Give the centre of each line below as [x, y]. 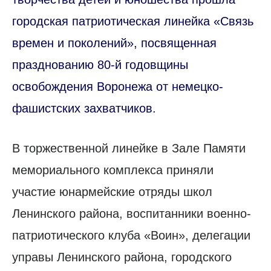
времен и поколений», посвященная [114, 43]
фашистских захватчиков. [84, 109]
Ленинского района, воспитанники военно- [132, 214]
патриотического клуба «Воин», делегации [131, 236]
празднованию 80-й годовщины [100, 65]
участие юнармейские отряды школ [112, 192]
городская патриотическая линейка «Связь [133, 21]
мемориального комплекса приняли [113, 170]
